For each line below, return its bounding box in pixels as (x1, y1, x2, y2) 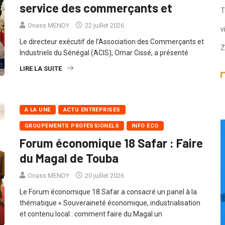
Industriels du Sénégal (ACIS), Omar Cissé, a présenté (20, 59, 188, 68)
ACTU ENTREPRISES (63, 117, 121, 124)
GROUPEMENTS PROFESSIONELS (25, 133, 119, 140)
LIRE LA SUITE (20, 75, 62, 83)
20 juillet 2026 (83, 182, 124, 190)
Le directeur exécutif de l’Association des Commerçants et (20, 48, 204, 57)
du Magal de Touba (20, 161, 119, 176)
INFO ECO (132, 133, 159, 140)
